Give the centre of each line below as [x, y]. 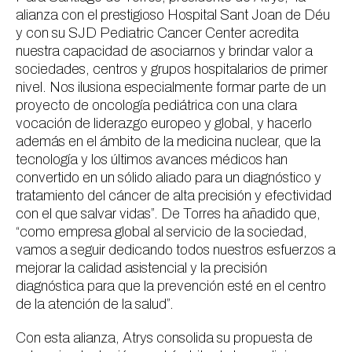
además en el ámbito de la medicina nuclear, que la [168, 141]
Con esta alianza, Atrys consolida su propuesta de [164, 338]
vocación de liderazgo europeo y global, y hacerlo [164, 123]
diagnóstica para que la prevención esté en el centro [171, 286]
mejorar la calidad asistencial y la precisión [141, 268]
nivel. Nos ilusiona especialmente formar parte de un [171, 87]
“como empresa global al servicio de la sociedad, [161, 232]
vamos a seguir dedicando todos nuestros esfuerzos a [176, 250]
